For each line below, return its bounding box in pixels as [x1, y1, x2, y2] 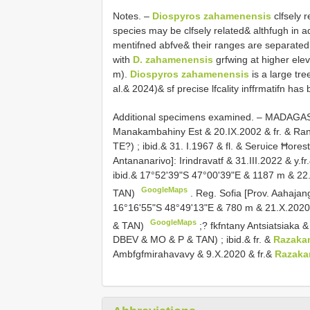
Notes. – [113, 10, 152, 21]
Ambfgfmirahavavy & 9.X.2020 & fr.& [113, 248, 275, 260]
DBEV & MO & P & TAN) [113, 234, 221, 246]
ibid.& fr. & [226, 234, 273, 246]
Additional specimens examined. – [113, 111, 265, 122]
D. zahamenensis [133, 54, 213, 65]
